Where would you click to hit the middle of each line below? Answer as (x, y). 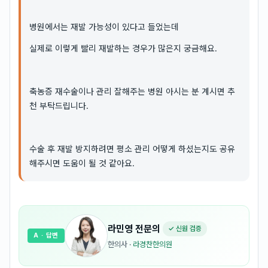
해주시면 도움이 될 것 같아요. (82, 163)
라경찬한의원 (153, 244)
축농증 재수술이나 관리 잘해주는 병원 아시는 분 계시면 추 (132, 91)
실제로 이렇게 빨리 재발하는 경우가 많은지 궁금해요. (123, 48)
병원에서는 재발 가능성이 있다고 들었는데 (104, 27)
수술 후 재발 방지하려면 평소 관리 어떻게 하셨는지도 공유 (132, 149)
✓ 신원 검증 (185, 229)
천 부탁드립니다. (59, 106)
